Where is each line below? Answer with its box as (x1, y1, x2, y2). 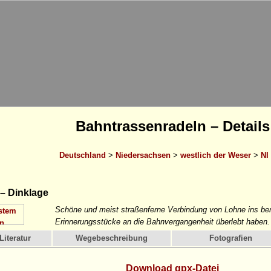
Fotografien (209, 233, 252, 243)
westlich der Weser (180, 150, 251, 160)
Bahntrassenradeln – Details (75, 118, 270, 134)
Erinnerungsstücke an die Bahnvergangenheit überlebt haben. (55, 217, 270, 226)
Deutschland (59, 150, 106, 160)
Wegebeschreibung (76, 233, 148, 243)
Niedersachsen (115, 150, 171, 160)
